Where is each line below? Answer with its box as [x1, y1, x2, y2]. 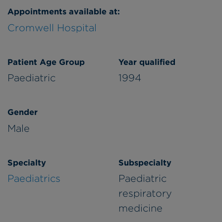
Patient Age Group [7, 56, 85, 67]
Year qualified [118, 56, 175, 67]
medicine [118, 202, 163, 215]
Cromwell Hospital [7, 21, 97, 34]
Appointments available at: [7, 6, 120, 17]
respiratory [118, 187, 172, 200]
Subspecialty [118, 157, 171, 167]
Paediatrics [7, 172, 60, 185]
